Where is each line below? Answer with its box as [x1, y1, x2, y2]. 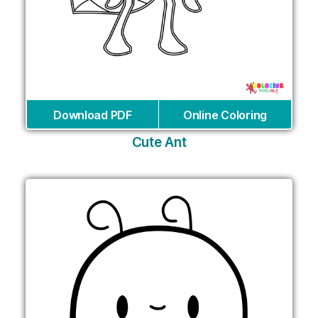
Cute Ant [131, 133, 187, 150]
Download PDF [53, 107, 132, 122]
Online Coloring [183, 107, 267, 122]
